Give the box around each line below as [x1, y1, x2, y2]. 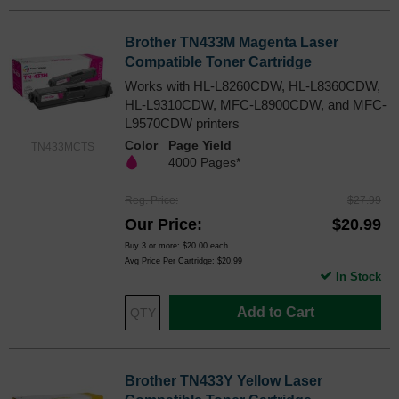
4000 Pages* [168, 154, 240, 169]
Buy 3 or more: [125, 240, 183, 250]
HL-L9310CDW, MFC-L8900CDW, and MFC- [125, 96, 387, 112]
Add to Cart [236, 304, 314, 320]
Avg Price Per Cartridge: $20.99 [125, 256, 242, 265]
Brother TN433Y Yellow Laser [125, 372, 322, 388]
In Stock [336, 269, 381, 283]
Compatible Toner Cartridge [125, 53, 312, 69]
